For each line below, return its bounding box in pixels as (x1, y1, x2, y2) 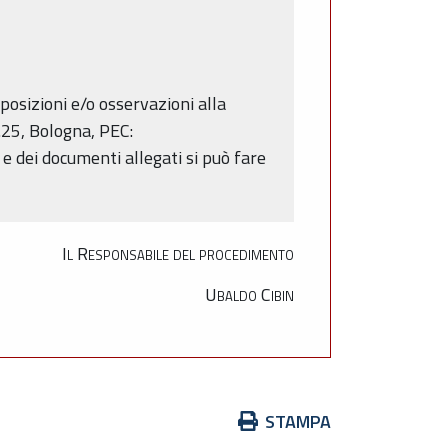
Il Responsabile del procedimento (62, 240, 294, 268)
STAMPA (265, 408, 331, 436)
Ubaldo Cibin (205, 280, 294, 308)
